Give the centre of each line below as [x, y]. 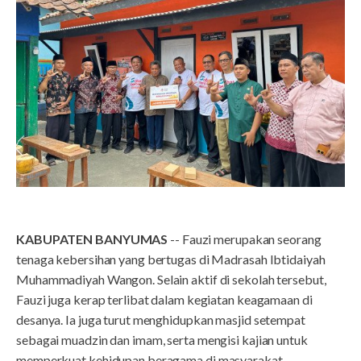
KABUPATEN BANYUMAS [92, 239]
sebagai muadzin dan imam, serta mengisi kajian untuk [162, 339]
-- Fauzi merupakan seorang [245, 239]
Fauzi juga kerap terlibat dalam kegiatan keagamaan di [164, 299]
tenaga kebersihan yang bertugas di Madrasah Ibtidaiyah [171, 259]
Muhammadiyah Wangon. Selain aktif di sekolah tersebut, [171, 279]
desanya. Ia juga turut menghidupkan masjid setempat [161, 319]
